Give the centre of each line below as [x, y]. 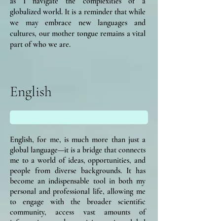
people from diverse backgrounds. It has [78, 171]
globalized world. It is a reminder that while [78, 12]
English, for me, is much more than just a [78, 140]
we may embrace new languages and [78, 22]
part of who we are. [40, 44]
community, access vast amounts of [78, 212]
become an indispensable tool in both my [78, 181]
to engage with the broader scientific [78, 202]
